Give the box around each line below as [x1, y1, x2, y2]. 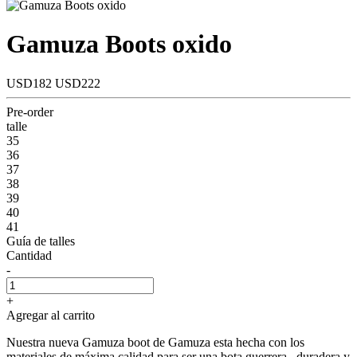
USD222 [55, 76, 100, 90]
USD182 [6, 76, 55, 90]
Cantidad [6, 248, 52, 262]
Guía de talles [6, 233, 75, 248]
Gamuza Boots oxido [6, 29, 232, 59]
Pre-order [6, 104, 53, 119]
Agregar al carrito [6, 308, 95, 322]
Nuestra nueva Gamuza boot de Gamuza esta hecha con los [6, 335, 304, 349]
